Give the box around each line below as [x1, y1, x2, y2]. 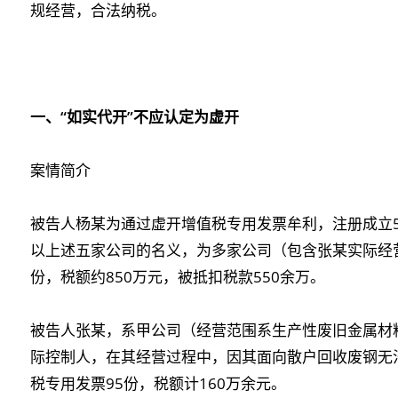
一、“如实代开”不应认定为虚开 [30, 107, 239, 127]
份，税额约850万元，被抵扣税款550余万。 [30, 267, 325, 287]
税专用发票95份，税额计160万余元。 [30, 373, 286, 394]
